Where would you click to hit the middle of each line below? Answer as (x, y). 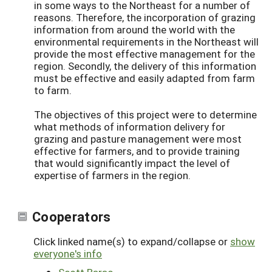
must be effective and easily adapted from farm (144, 78)
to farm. (53, 90)
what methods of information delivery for (130, 127)
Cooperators (72, 216)
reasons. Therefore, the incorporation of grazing (145, 18)
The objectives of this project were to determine (145, 115)
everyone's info (68, 253)
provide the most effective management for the (144, 54)
